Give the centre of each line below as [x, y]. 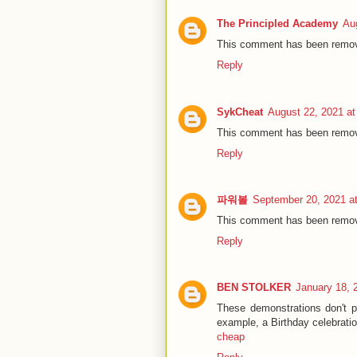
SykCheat [240, 112]
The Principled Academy [277, 24]
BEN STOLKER [254, 287]
